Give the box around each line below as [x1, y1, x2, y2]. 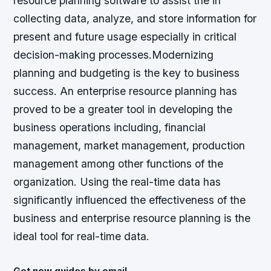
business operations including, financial [13, 121, 206, 134]
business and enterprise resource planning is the [13, 212, 251, 225]
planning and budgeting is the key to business [13, 67, 240, 80]
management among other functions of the [13, 157, 224, 171]
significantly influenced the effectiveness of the [13, 194, 246, 207]
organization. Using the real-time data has [13, 175, 221, 189]
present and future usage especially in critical [13, 30, 237, 44]
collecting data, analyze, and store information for [13, 12, 257, 25]
